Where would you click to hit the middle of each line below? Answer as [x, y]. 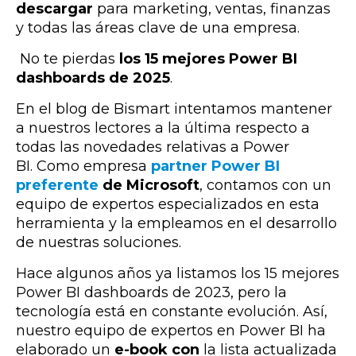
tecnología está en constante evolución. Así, [172, 311]
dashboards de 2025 [93, 77]
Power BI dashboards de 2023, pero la [151, 292]
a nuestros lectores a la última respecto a [163, 128]
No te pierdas [68, 58]
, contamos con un [265, 185]
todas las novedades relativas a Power [153, 147]
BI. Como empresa [83, 166]
